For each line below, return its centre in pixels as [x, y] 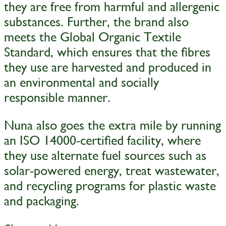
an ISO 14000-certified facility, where [102, 140]
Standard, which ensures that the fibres [107, 52]
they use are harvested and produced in [108, 67]
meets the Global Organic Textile [93, 37]
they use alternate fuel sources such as [105, 156]
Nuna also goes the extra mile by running [112, 125]
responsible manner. [57, 97]
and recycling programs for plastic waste [110, 186]
